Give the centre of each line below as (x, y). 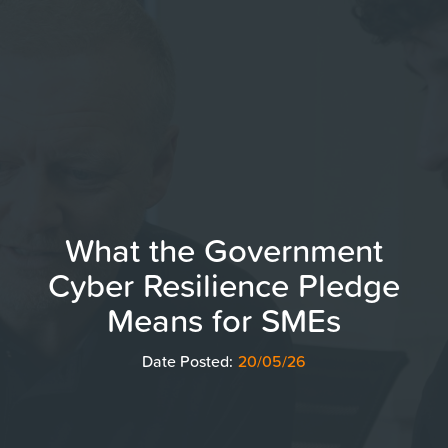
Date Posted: (187, 361)
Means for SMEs (224, 320)
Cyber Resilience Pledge (224, 285)
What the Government (224, 250)
